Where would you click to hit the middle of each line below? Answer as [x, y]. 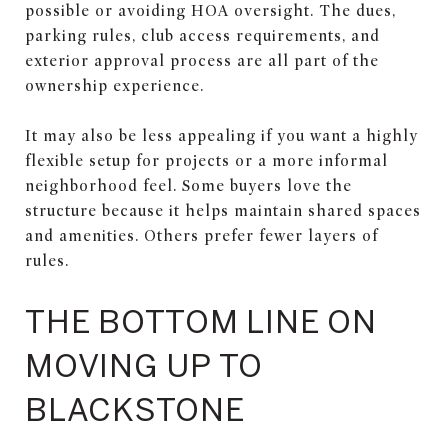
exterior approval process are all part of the [202, 60]
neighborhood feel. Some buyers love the [188, 185]
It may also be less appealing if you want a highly [221, 135]
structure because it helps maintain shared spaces [223, 210]
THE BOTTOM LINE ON [201, 320]
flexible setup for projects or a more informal [206, 160]
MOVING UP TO [144, 364]
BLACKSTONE [135, 408]
